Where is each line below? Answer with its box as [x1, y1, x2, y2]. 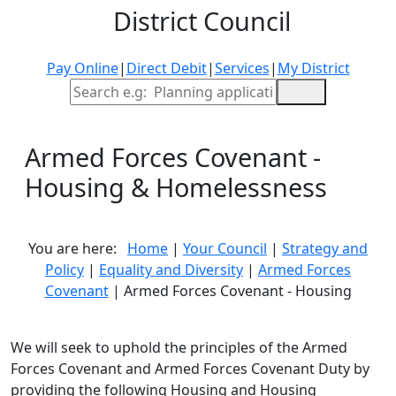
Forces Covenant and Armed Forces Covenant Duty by [11, 359, 369, 378]
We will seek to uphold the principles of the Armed [11, 338, 347, 357]
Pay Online [46, 58, 118, 78]
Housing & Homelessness [25, 170, 327, 204]
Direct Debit [126, 58, 207, 78]
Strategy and [282, 239, 368, 258]
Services [214, 58, 270, 78]
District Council [113, 4, 291, 38]
